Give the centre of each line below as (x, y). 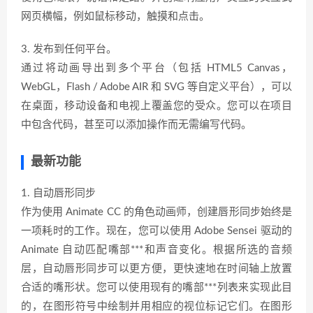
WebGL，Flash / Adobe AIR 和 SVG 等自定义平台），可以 (156, 87)
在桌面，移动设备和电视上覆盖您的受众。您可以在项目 (156, 106)
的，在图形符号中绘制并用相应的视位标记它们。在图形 (156, 306)
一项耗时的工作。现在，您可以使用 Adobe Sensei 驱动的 (156, 231)
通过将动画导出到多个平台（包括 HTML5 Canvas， (156, 68)
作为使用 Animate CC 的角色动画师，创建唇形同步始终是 (156, 212)
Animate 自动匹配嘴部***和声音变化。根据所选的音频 (156, 250)
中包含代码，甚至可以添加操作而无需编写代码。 (136, 125)
